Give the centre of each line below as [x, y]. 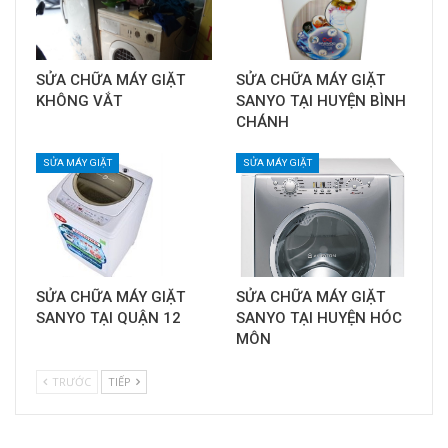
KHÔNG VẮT [79, 101]
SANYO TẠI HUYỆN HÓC [319, 317]
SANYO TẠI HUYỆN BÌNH [321, 101]
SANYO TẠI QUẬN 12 [108, 317]
